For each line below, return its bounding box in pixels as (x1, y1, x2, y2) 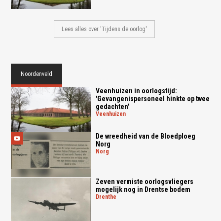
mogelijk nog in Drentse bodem (95, 185, 190, 193)
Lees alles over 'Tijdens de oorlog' (62, 26, 147, 33)
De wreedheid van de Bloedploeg (95, 132, 195, 140)
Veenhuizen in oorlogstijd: (95, 87, 177, 95)
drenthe (99, 193, 116, 200)
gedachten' (95, 103, 129, 111)
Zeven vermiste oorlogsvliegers (95, 177, 193, 185)
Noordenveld (21, 71, 53, 78)
